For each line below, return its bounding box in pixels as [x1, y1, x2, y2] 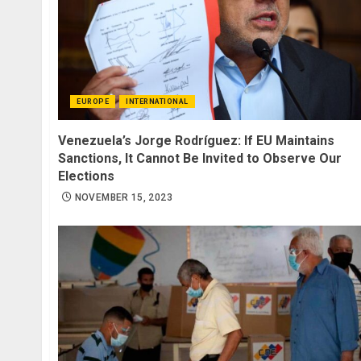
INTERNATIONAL [126, 98, 189, 106]
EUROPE [77, 98, 109, 106]
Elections [58, 168, 114, 185]
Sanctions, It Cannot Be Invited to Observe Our [58, 151, 342, 167]
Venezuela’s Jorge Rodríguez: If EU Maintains [58, 133, 334, 149]
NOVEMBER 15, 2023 [74, 192, 172, 204]
